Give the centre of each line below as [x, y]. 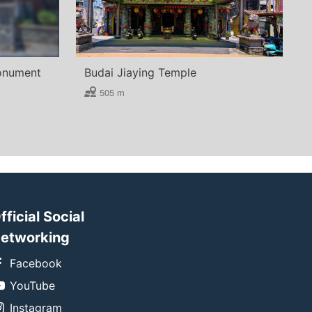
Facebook [36, 263]
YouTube [32, 285]
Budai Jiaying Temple [140, 72]
